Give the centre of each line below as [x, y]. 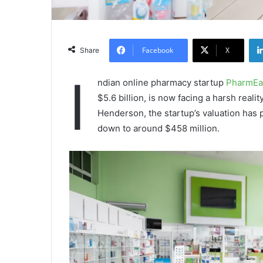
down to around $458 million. [159, 129]
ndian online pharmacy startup [162, 83]
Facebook [158, 50]
